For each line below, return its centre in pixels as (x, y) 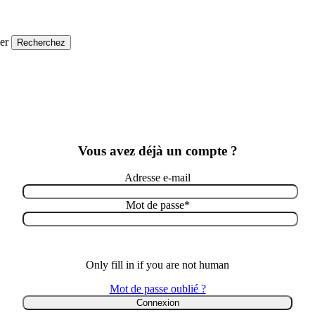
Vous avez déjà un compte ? (157, 150)
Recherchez (41, 43)
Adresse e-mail (157, 178)
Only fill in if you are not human (157, 265)
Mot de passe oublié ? (157, 289)
